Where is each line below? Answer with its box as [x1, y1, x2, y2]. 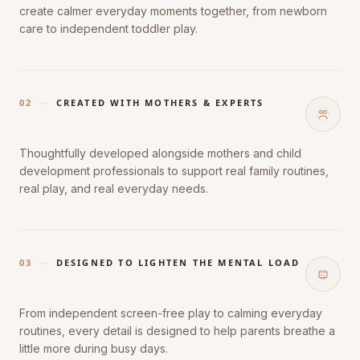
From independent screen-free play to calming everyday [19, 305, 322, 320]
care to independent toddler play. [19, 21, 198, 35]
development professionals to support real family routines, [19, 163, 329, 178]
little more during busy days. [19, 341, 168, 355]
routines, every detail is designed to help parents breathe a [19, 323, 335, 337]
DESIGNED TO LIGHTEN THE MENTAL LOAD [55, 256, 301, 268]
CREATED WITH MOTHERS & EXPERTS [55, 96, 264, 108]
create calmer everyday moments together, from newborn [19, 3, 327, 18]
